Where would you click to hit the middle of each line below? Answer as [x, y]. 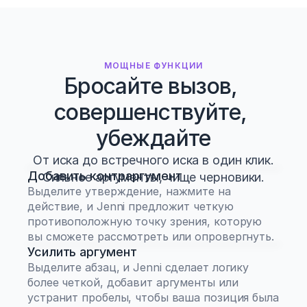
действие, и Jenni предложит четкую [131, 206]
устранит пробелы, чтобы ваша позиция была [153, 297]
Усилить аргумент [82, 252]
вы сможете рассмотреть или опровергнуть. [151, 236]
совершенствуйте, [151, 112]
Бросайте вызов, [150, 86]
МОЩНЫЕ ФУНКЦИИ [153, 65]
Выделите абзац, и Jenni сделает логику [138, 267]
